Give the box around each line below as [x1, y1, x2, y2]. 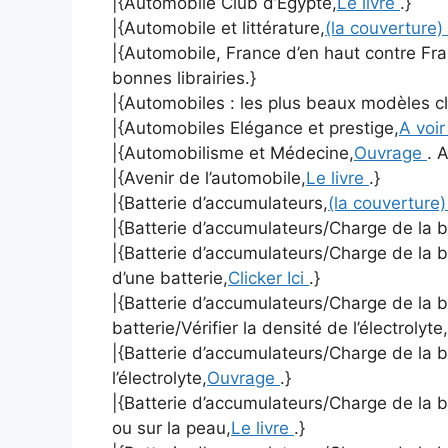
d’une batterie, [112, 268, 228, 289]
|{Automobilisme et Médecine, [112, 143, 354, 164]
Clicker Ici [228, 268, 309, 289]
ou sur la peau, [112, 418, 231, 439]
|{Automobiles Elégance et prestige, [112, 118, 399, 139]
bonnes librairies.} [112, 68, 256, 89]
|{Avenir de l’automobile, [112, 168, 306, 189]
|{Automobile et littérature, [112, 18, 325, 39]
